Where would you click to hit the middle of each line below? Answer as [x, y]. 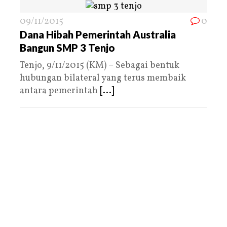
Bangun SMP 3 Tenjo [67, 47]
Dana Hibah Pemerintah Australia [98, 34]
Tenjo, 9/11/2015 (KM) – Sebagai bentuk [100, 65]
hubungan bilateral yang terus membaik [103, 78]
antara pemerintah [60, 91]
